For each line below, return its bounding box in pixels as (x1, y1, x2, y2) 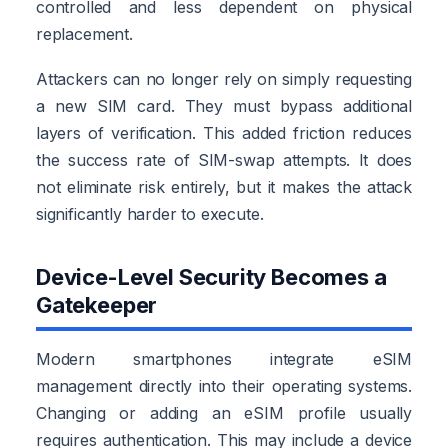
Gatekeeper (36, 291, 158, 318)
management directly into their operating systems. (36, 375, 412, 396)
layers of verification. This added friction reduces (36, 122, 412, 143)
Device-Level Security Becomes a (36, 263, 387, 290)
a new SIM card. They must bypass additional (36, 95, 412, 116)
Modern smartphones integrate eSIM (36, 348, 412, 369)
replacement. (36, 23, 133, 44)
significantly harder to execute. (36, 203, 264, 224)
